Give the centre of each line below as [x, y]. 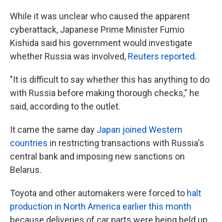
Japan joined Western [139, 130]
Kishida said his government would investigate [101, 43]
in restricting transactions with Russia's [126, 143]
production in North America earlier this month [101, 206]
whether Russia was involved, [69, 56]
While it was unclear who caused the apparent [100, 16]
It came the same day [53, 130]
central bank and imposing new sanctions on [97, 156]
